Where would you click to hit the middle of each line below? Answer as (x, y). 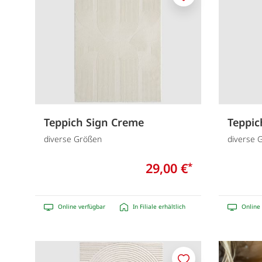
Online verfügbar (82, 207)
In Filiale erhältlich (159, 207)
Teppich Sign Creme (94, 122)
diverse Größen (73, 139)
